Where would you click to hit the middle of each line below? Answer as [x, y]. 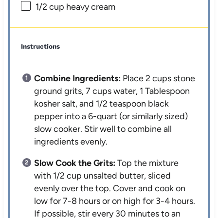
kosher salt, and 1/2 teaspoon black [102, 104]
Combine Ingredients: [78, 79]
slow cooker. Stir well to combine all [103, 129]
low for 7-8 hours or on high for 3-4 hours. [115, 201]
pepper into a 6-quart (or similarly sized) [111, 117]
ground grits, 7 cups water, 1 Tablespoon [112, 91]
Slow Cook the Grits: [75, 163]
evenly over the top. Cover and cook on [110, 189]
